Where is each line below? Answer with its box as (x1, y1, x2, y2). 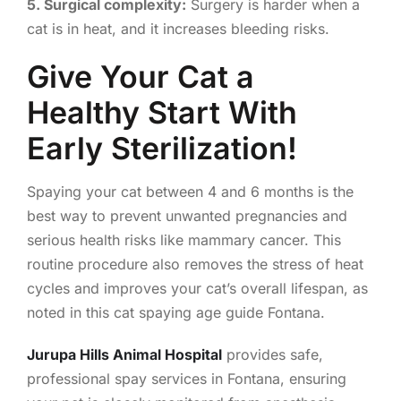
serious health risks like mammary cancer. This (26, 230, 341, 249)
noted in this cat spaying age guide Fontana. (26, 303, 325, 321)
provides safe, (221, 345, 323, 363)
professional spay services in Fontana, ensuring (26, 369, 346, 388)
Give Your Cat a (26, 57, 254, 95)
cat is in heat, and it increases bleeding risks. (26, 19, 329, 38)
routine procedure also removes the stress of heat (26, 254, 363, 273)
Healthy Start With (26, 93, 297, 131)
